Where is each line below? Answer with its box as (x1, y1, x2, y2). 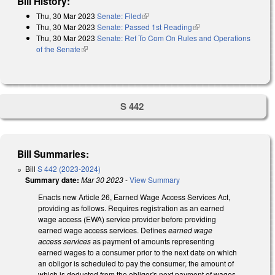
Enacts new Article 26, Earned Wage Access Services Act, (38, 192, 230, 203)
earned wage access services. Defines (38, 225, 168, 236)
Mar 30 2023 (81, 174, 123, 185)
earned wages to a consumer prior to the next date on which (38, 247, 237, 258)
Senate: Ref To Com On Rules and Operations (97, 32, 250, 43)
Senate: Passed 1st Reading (97, 21, 192, 32)
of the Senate (36, 43, 80, 54)
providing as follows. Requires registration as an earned (38, 203, 224, 214)
